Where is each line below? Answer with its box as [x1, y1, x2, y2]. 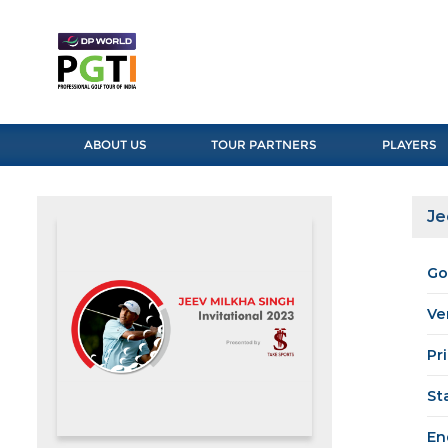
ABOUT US [83, 137, 147, 153]
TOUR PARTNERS [211, 137, 318, 153]
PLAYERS [381, 137, 437, 153]
